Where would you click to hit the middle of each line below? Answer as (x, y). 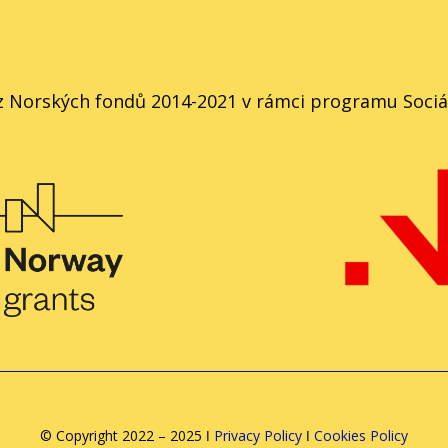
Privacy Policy (258, 435)
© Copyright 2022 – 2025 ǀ (127, 435)
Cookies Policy (361, 435)
